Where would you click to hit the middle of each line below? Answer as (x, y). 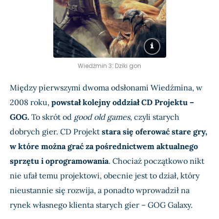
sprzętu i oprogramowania (59, 161)
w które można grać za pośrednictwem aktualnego (104, 146)
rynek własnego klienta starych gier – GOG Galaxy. (101, 205)
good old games (102, 117)
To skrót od (52, 117)
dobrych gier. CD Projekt (56, 132)
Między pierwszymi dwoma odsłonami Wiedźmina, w (106, 88)
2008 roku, (31, 102)
